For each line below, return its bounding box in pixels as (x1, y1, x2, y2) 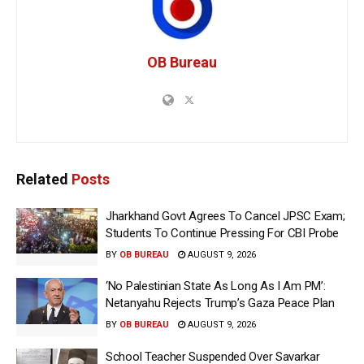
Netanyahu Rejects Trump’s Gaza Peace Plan (106, 296, 335, 311)
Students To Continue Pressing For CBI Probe (106, 225, 340, 240)
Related (16, 170, 68, 188)
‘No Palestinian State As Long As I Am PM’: (106, 279, 326, 294)
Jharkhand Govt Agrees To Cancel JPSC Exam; (106, 208, 345, 223)
